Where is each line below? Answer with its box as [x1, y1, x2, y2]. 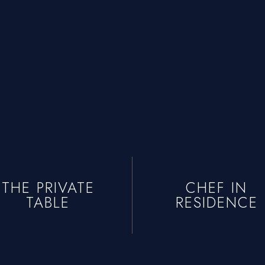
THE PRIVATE [1, 177, 95, 199]
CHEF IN [186, 177, 247, 199]
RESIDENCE [175, 192, 258, 214]
